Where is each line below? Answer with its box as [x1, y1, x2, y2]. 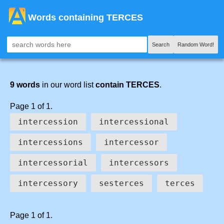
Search [152, 41, 169, 47]
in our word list [40, 80, 95, 89]
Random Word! [177, 41, 214, 47]
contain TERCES [95, 80, 159, 89]
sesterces [99, 178, 144, 188]
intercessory [18, 178, 78, 188]
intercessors [109, 158, 169, 167]
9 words [10, 80, 40, 89]
